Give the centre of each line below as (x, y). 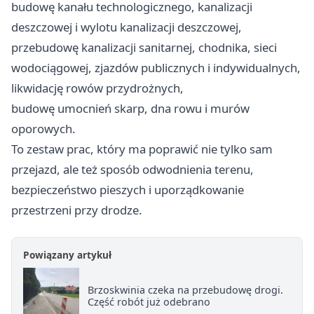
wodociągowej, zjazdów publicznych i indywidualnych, (156, 68)
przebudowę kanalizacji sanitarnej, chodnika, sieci (144, 48)
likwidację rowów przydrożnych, (97, 88)
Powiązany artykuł (67, 255)
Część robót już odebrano (149, 302)
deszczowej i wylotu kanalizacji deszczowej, (127, 27)
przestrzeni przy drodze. (77, 210)
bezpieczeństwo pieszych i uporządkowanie (128, 190)
